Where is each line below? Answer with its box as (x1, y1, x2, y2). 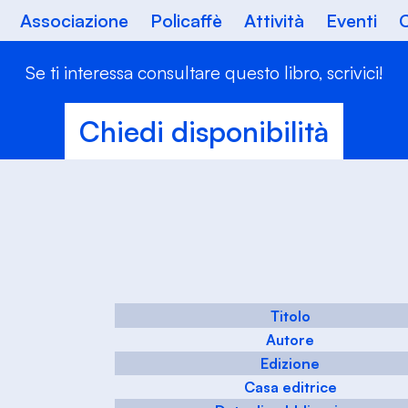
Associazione (20, 9, 128, 32)
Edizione (260, 354, 320, 373)
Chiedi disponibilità (79, 114, 329, 149)
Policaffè (150, 9, 222, 32)
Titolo (270, 307, 311, 326)
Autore (266, 331, 314, 350)
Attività (244, 9, 304, 32)
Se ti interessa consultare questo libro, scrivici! (25, 60, 383, 84)
